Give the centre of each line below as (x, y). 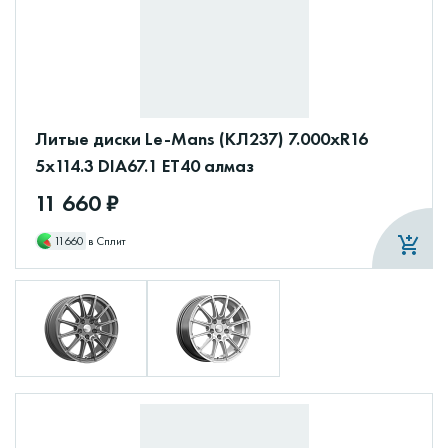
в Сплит (107, 241)
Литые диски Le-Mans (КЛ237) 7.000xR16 (201, 139)
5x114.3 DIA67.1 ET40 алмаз (144, 166)
